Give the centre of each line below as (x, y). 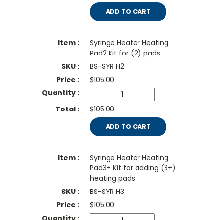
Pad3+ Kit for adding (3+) (133, 168)
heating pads (112, 179)
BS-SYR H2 (107, 67)
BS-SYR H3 (107, 192)
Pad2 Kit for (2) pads (125, 53)
